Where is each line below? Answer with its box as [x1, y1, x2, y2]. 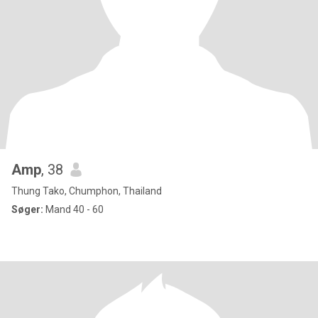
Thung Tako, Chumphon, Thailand [11, 185, 162, 197]
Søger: [11, 204, 43, 215]
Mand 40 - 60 [43, 204, 104, 215]
